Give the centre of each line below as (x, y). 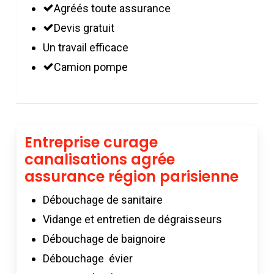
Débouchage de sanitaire (103, 199)
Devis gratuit (84, 28)
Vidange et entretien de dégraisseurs (133, 219)
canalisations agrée (100, 159)
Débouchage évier (88, 258)
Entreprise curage (91, 142)
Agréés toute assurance (113, 8)
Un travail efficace (86, 47)
